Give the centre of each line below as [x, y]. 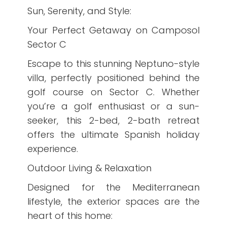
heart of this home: [70, 216]
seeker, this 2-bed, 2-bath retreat [113, 120]
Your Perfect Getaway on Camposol [113, 30]
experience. [53, 149]
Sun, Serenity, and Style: [79, 11]
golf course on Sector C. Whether [113, 92]
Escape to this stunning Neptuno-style [113, 64]
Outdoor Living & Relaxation [89, 168]
